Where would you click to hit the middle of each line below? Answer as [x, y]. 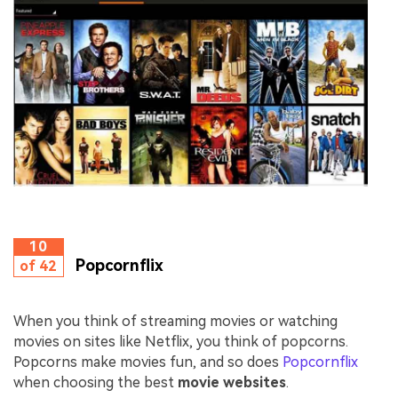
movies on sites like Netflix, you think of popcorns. [181, 341]
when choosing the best [96, 382]
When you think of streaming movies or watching [175, 321]
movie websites [232, 382]
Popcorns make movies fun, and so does [148, 362]
